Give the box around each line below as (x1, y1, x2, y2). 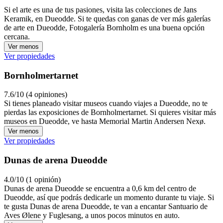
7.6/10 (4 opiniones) (4, 90, 67, 99)
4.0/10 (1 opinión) (4, 175, 61, 184)
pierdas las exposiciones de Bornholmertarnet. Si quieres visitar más (4, 108, 216, 117)
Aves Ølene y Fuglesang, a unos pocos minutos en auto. (4, 211, 180, 220)
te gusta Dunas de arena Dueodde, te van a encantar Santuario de (4, 202, 208, 211)
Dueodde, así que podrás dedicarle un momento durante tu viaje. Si (4, 193, 214, 202)
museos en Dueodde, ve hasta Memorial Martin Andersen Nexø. (4, 117, 206, 126)
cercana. (4, 32, 30, 41)
